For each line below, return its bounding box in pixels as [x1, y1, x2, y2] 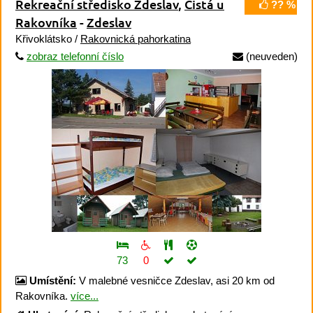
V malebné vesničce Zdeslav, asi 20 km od [76, 275, 275, 286]
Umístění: [29, 275, 76, 286]
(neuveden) [243, 50, 298, 62]
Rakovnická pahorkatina [80, 32, 191, 45]
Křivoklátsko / [15, 32, 80, 45]
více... [71, 290, 99, 302]
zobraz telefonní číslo [27, 50, 124, 62]
